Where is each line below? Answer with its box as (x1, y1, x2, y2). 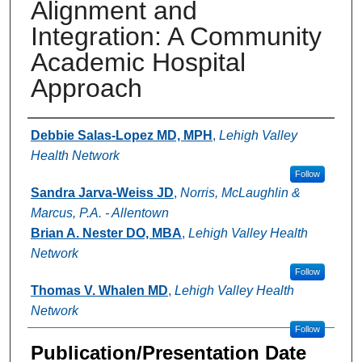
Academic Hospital (30, 47, 246, 77)
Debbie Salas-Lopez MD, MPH (30, 128, 213, 142)
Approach (30, 73, 142, 103)
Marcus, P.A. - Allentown (30, 205, 169, 220)
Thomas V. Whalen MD (30, 283, 168, 297)
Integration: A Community (30, 21, 322, 51)
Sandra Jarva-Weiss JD (30, 185, 174, 200)
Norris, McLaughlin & (179, 185, 301, 200)
